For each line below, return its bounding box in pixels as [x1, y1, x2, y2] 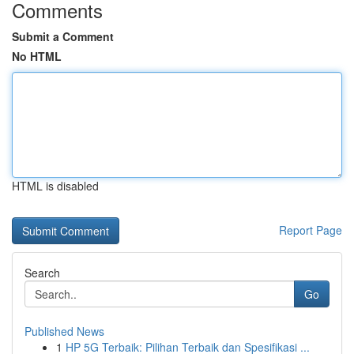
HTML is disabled [12, 178, 99, 194]
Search [24, 265, 60, 281]
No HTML [12, 48, 62, 64]
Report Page [279, 222, 342, 238]
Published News [24, 323, 104, 339]
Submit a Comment [12, 28, 114, 44]
